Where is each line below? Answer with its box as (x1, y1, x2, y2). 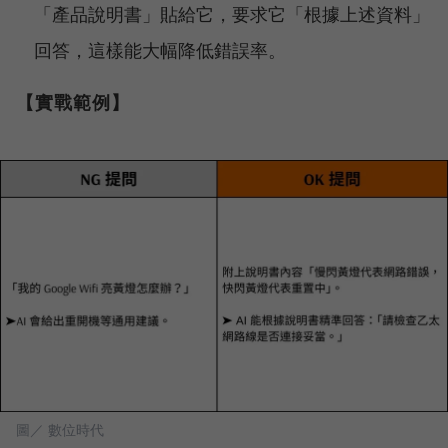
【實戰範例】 (16, 89, 130, 114)
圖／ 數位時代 (16, 419, 104, 439)
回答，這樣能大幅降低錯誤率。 (34, 36, 287, 62)
